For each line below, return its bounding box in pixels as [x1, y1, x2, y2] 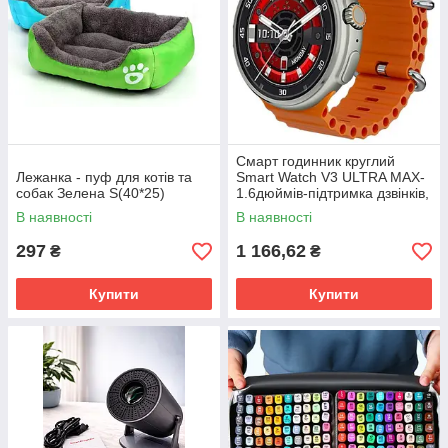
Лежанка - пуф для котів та [16, 169, 192, 185]
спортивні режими [236, 201, 354, 217]
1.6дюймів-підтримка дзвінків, [236, 185, 429, 201]
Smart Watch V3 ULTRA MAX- [236, 169, 425, 185]
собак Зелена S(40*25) [16, 185, 165, 201]
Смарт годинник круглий [236, 153, 395, 169]
